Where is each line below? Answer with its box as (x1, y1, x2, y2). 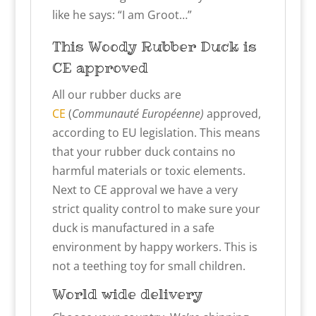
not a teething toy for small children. (51, 258, 245, 274)
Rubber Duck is (140, 37, 257, 57)
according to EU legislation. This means (51, 125, 260, 141)
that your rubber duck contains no (51, 144, 236, 160)
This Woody (51, 37, 141, 57)
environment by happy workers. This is (51, 239, 257, 255)
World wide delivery (51, 284, 202, 305)
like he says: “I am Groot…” (51, 7, 192, 23)
